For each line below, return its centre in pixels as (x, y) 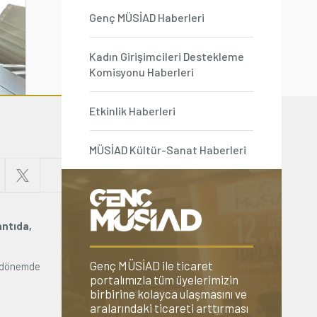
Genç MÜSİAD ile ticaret (151, 265)
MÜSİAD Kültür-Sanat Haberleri (168, 150)
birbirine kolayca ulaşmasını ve (168, 293)
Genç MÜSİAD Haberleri (147, 17)
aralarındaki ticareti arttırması (169, 307)
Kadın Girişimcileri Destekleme (167, 56)
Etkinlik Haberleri (132, 111)
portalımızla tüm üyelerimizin (164, 279)
